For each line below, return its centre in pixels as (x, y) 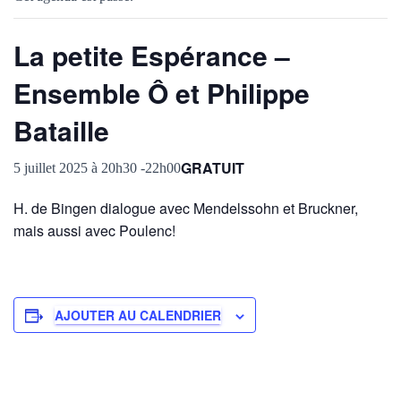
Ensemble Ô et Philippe (162, 93)
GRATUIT (213, 167)
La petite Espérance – (152, 55)
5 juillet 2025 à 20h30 (75, 168)
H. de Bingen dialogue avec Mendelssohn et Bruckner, (186, 208)
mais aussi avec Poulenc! (94, 230)
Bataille (61, 130)
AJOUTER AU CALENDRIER (138, 315)
